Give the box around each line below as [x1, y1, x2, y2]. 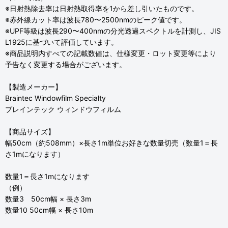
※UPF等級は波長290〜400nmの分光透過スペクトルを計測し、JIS [5, 26, 221, 35]
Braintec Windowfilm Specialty [5, 94, 106, 102]
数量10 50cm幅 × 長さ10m [5, 206, 93, 214]
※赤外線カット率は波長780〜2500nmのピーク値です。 [5, 15, 186, 24]
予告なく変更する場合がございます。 [5, 60, 126, 69]
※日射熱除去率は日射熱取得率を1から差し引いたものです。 [5, 4, 198, 13]
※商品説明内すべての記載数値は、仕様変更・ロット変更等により [5, 49, 216, 58]
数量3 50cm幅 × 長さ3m [5, 194, 91, 203]
